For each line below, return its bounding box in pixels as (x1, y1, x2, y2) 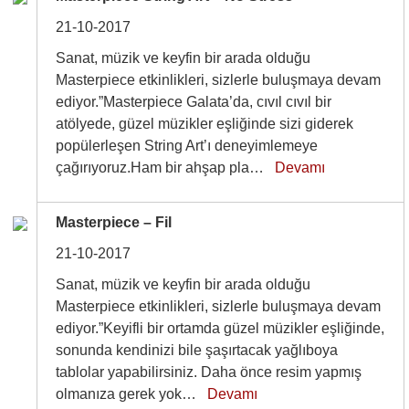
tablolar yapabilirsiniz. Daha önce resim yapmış (56, 364, 362, 380)
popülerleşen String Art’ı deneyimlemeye (56, 138, 319, 153)
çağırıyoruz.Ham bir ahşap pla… (56, 160, 276, 175)
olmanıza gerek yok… (56, 386, 208, 402)
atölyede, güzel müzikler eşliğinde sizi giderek (56, 116, 354, 131)
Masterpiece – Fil (56, 215, 173, 230)
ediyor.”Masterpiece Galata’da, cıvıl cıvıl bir (56, 94, 332, 110)
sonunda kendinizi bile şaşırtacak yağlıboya (56, 342, 339, 358)
